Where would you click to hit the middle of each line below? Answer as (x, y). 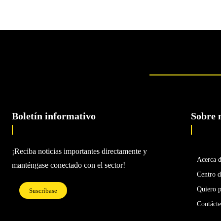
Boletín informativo (54, 116)
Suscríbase (43, 190)
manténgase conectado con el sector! (69, 165)
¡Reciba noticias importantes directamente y (79, 151)
